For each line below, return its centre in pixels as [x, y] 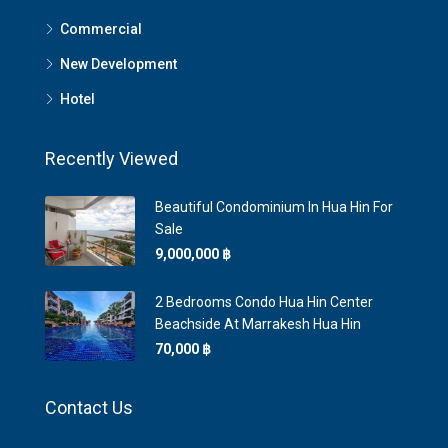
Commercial [101, 29]
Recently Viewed [111, 158]
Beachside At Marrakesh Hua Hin [258, 324]
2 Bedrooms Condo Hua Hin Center [264, 302]
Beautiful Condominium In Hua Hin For [274, 207]
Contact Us [89, 407]
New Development [118, 64]
